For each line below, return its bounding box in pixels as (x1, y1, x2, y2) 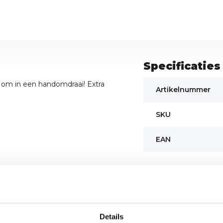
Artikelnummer (155, 85, 211, 95)
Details (99, 212, 124, 221)
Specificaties (143, 60, 221, 73)
